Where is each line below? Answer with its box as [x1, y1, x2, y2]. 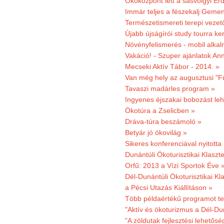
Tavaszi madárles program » [125, 84, 215, 92]
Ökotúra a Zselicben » [125, 106, 195, 114]
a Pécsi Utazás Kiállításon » [125, 183, 212, 191]
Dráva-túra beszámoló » [125, 117, 201, 125]
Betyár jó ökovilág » [125, 128, 187, 136]
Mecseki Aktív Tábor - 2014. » [125, 62, 219, 70]
